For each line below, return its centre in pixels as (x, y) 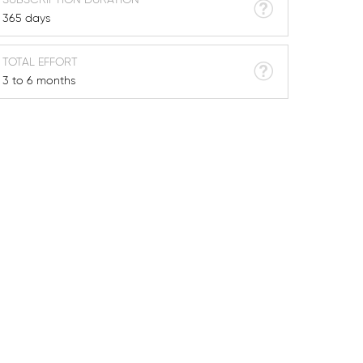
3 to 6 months (39, 81)
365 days (27, 18)
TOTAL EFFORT (41, 62)
